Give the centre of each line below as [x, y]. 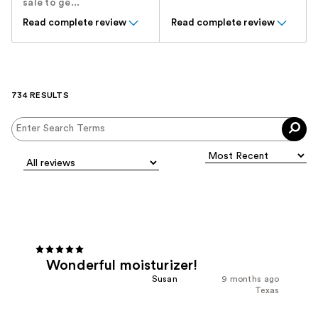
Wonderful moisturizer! [122, 266]
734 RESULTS [40, 95]
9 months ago [250, 279]
